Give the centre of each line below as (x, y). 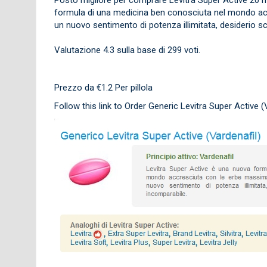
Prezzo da (75, 87)
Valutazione (78, 50)
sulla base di (141, 50)
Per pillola (132, 87)
